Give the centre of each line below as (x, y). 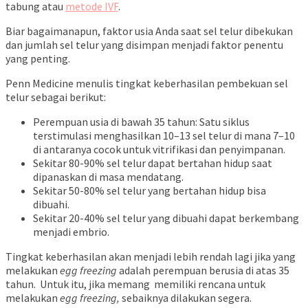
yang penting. (38, 59)
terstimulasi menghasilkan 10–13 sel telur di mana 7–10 (164, 136)
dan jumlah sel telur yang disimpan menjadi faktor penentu (144, 45)
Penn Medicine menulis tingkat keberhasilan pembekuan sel (147, 84)
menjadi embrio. (71, 232)
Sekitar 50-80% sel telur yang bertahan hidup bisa (150, 191)
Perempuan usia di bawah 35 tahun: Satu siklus (141, 122)
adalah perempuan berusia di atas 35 (203, 271)
